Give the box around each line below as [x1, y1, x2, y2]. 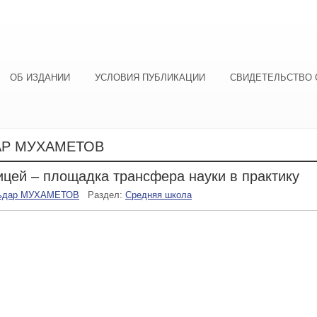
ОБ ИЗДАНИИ [10, 72, 70, 83]
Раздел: [88, 190, 125, 200]
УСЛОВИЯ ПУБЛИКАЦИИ [95, 72, 205, 83]
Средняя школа [125, 190, 192, 200]
